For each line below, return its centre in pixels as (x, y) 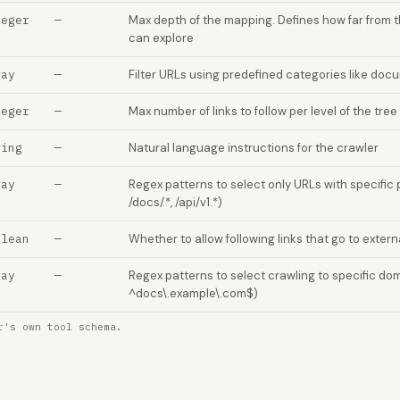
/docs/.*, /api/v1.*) (175, 202)
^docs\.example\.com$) (193, 293)
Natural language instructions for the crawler (254, 148)
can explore (161, 38)
